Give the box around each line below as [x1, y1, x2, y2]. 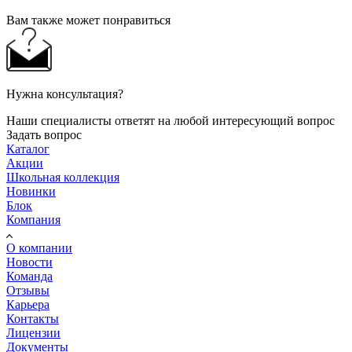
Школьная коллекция [6, 170, 119, 184]
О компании [6, 240, 72, 255]
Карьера [6, 297, 49, 311]
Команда [6, 269, 53, 283]
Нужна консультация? [6, 86, 123, 101]
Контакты [6, 311, 59, 325]
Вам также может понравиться [6, 13, 170, 27]
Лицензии [6, 325, 60, 339]
